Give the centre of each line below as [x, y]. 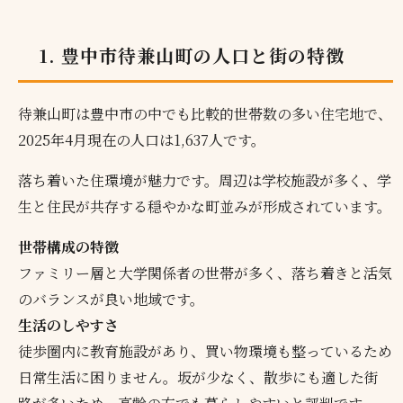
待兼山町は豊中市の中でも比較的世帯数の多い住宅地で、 [206, 114]
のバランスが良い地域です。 [112, 300]
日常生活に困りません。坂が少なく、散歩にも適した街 [199, 378]
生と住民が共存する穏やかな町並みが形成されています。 [205, 207]
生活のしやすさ [69, 326]
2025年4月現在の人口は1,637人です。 [142, 140]
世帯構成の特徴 [69, 247]
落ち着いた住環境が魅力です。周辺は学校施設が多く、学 [205, 181]
